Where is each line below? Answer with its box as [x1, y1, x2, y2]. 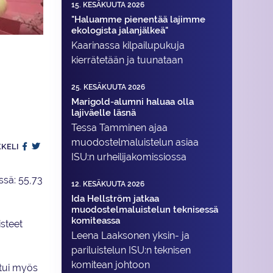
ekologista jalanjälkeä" [71, 24, 168, 35]
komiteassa [71, 215, 120, 226]
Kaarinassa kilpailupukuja [71, 39, 185, 51]
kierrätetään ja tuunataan [71, 54, 183, 66]
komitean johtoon [71, 259, 150, 271]
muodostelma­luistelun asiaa [71, 136, 199, 148]
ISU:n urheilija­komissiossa [71, 151, 186, 163]
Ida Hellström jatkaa [71, 193, 159, 204]
